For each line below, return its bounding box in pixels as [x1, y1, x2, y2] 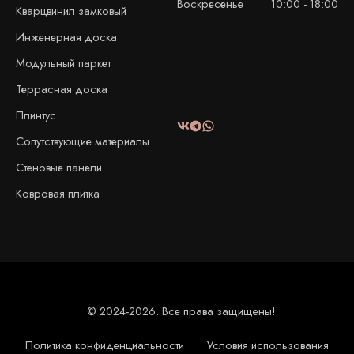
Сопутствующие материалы [16, 133, 149, 150]
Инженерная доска [16, 28, 117, 46]
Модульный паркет [16, 55, 111, 72]
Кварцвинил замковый [16, 2, 126, 20]
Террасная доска [16, 81, 107, 98]
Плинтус [16, 107, 56, 124]
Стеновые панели [16, 159, 102, 176]
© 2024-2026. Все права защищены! [86, 303, 276, 320]
